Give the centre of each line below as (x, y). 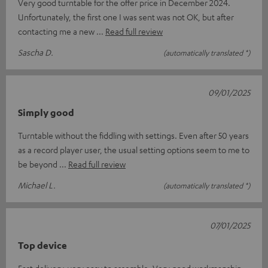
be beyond (39, 164)
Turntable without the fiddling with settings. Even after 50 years (133, 135)
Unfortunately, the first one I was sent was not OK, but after (126, 16)
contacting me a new (57, 31)
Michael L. (37, 185)
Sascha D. (36, 52)
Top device (42, 245)
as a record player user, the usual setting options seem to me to (134, 149)
